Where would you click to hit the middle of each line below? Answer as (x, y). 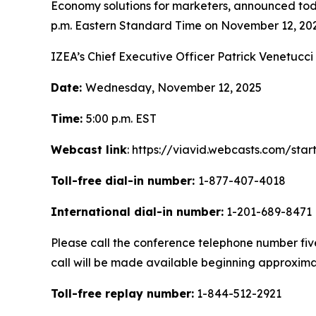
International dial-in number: (137, 212)
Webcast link (89, 150)
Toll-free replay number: (122, 293)
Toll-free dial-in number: (124, 181)
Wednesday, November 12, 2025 (174, 87)
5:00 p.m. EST (121, 119)
